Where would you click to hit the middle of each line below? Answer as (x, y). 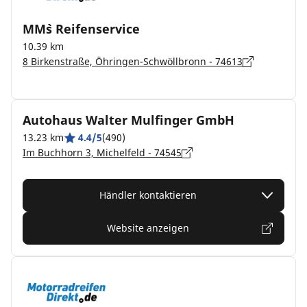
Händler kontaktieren (148, 195)
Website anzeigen (148, 228)
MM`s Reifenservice (81, 29)
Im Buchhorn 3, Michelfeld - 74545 (102, 152)
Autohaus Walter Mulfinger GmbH (128, 120)
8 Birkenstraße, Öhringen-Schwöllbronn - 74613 (133, 61)
